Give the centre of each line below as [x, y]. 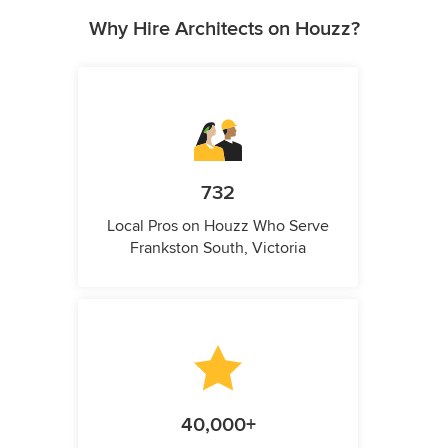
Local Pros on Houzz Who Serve [218, 226]
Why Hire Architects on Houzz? [224, 29]
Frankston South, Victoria [218, 248]
